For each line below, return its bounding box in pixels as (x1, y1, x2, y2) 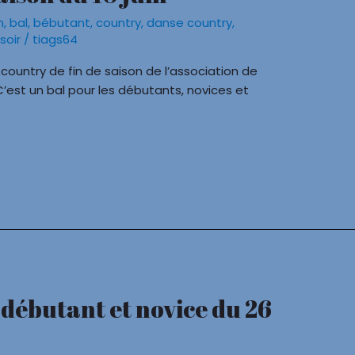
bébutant (33, 14, 91, 32)
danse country (147, 14, 233, 32)
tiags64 (32, 31, 78, 48)
